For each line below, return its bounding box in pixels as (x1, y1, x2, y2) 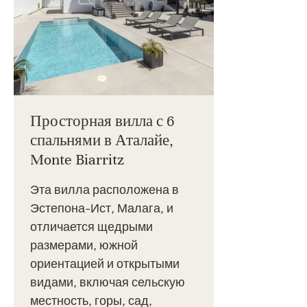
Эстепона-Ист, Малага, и (30, 199, 173, 216)
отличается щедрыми (30, 218, 153, 234)
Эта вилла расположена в (30, 181, 179, 197)
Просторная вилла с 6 (30, 111, 174, 130)
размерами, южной (30, 236, 138, 253)
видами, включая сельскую (30, 273, 185, 290)
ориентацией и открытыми (30, 255, 180, 271)
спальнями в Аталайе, (30, 130, 173, 149)
